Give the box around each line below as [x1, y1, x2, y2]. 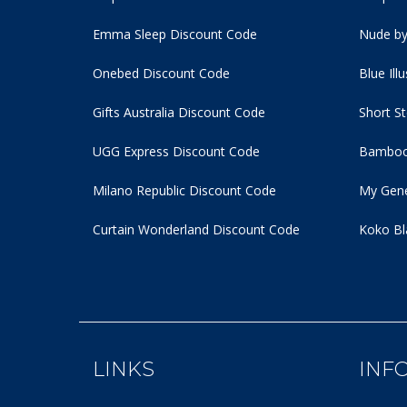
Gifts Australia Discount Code [93, 104, 265, 121]
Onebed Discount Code [93, 65, 230, 82]
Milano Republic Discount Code [93, 182, 276, 199]
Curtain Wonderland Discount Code [93, 221, 300, 238]
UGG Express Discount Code [93, 143, 260, 160]
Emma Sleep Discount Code [93, 25, 257, 43]
